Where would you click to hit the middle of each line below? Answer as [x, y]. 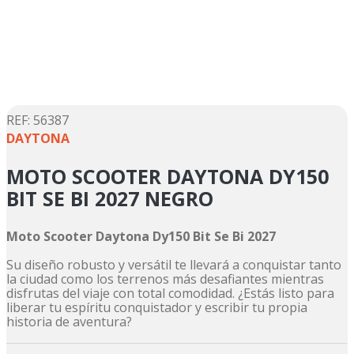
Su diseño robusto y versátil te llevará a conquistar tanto [174, 265]
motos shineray [231, 140]
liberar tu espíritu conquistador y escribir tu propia [157, 308]
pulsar [209, 113]
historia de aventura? [69, 322]
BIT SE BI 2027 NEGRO [110, 199]
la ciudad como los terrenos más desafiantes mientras [165, 279]
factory [210, 30]
